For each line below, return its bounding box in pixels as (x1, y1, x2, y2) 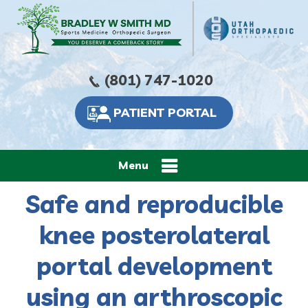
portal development (36, 250, 272, 281)
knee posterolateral (38, 219, 269, 250)
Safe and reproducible (25, 188, 283, 219)
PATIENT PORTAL (113, 104, 217, 120)
